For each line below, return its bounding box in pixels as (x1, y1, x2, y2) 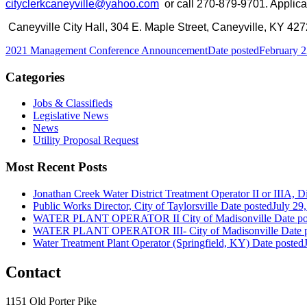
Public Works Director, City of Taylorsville (33, 199, 218, 212)
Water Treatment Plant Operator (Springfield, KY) (33, 236, 249, 249)
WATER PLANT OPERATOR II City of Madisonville (33, 212, 271, 224)
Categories (5, 69, 64, 84)
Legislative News (33, 110, 108, 122)
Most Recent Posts (5, 160, 107, 175)
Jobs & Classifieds (33, 97, 112, 110)
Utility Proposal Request (33, 134, 138, 147)
